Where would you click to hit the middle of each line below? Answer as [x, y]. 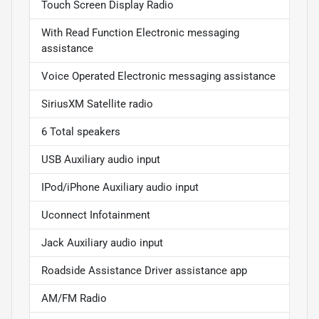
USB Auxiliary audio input [101, 159]
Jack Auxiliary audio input [102, 242]
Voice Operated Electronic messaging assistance [158, 76]
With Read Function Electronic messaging [140, 32]
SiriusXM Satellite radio [97, 104]
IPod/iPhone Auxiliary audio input [120, 187]
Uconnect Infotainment [96, 215]
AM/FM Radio [74, 298]
